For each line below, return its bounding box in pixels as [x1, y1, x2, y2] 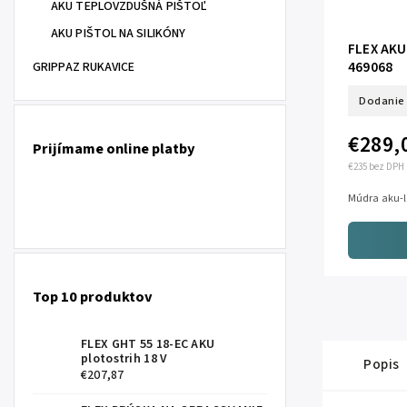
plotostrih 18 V [81, 349, 168, 368]
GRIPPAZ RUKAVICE [33, 58, 135, 76]
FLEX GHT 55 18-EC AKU [81, 334, 215, 353]
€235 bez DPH [348, 160, 404, 174]
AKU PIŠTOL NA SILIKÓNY [51, 25, 186, 43]
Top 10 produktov [33, 286, 153, 309]
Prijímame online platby [33, 138, 195, 161]
